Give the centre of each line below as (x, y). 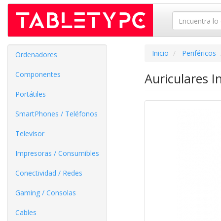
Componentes (38, 74)
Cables (26, 212)
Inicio (160, 53)
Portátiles (31, 94)
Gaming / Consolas (46, 193)
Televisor (30, 133)
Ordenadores (36, 55)
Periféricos (199, 53)
